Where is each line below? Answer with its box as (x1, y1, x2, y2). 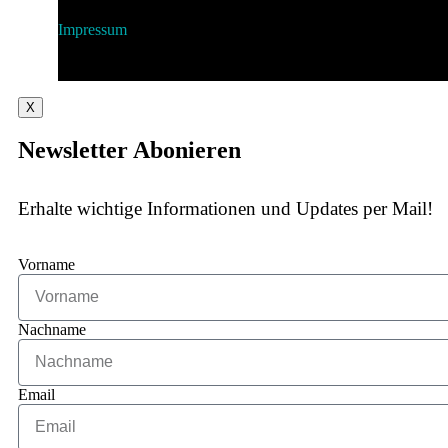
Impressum (58, 20, 127, 38)
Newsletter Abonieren (18, 136, 241, 163)
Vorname (18, 255, 75, 273)
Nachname (18, 320, 86, 338)
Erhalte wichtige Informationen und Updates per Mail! (18, 197, 433, 219)
